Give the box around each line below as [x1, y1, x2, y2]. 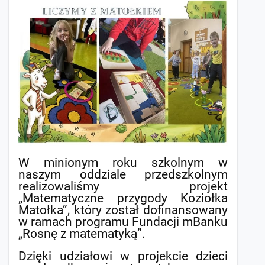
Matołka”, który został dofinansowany [18, 203, 228, 218]
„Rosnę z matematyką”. [18, 227, 146, 241]
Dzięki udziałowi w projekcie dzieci [18, 249, 228, 264]
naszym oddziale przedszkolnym [18, 167, 228, 182]
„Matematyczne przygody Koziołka [18, 191, 228, 206]
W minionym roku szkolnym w [18, 156, 228, 170]
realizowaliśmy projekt [18, 179, 228, 194]
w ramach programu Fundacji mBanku [18, 215, 228, 230]
